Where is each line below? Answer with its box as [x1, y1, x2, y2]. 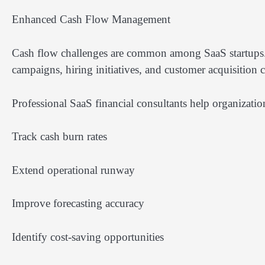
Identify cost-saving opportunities [12, 230, 164, 243]
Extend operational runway [12, 163, 135, 176]
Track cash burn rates [12, 130, 107, 143]
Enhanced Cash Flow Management [12, 13, 170, 26]
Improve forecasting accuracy [12, 197, 144, 210]
